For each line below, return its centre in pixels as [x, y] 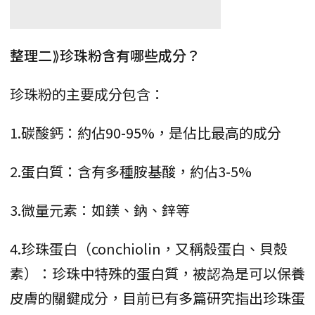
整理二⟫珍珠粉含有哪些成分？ [105, 55]
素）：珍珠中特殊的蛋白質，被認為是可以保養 [157, 273]
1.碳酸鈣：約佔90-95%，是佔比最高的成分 [146, 132]
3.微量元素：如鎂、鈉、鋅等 [100, 210]
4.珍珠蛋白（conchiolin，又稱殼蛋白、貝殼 [149, 248]
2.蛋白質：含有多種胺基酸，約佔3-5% [131, 171]
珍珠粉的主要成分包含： [87, 94]
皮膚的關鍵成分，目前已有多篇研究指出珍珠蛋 [157, 297]
